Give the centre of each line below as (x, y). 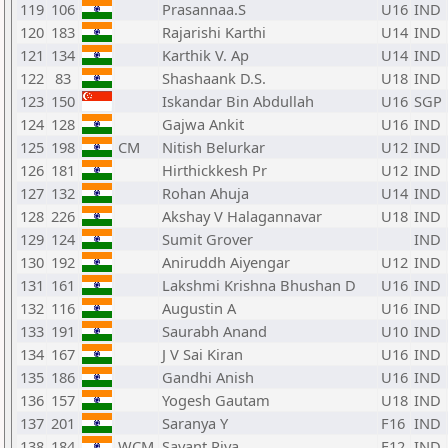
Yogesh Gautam (216, 400)
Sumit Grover (207, 239)
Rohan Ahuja (205, 193)
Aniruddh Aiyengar (226, 262)
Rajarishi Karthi (214, 32)
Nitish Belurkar (213, 147)
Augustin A (199, 308)
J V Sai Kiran (202, 354)
